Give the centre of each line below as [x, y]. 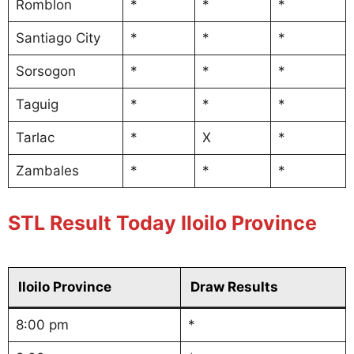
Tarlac [35, 138]
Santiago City [58, 38]
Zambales [47, 171]
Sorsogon [45, 72]
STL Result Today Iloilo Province [162, 222]
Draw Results [234, 287]
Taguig [37, 105]
